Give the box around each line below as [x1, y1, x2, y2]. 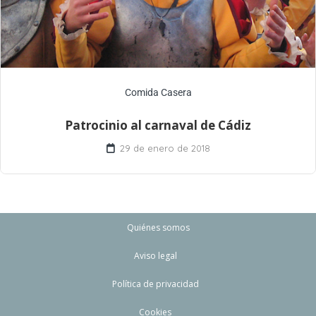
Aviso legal [133, 250, 177, 262]
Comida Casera [124, 87, 192, 99]
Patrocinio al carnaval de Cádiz [65, 117, 251, 134]
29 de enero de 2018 [119, 142, 210, 154]
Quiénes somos [126, 221, 190, 234]
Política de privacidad [111, 278, 199, 291]
